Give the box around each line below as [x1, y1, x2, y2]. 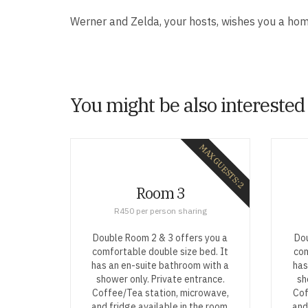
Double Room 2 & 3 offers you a [93, 231, 228, 244]
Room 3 [135, 182, 185, 203]
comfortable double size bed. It [92, 245, 229, 258]
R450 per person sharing [113, 205, 207, 216]
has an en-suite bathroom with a [91, 258, 230, 272]
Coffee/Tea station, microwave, [91, 286, 229, 299]
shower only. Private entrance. [96, 272, 225, 285]
